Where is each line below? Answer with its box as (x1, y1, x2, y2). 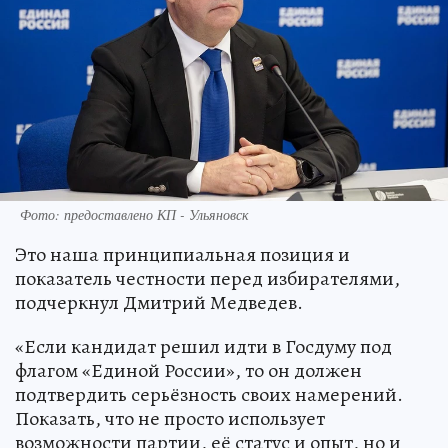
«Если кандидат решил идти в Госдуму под (15, 332, 392, 360)
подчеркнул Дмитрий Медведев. (15, 288, 303, 316)
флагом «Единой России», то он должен (15, 356, 362, 384)
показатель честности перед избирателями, (15, 264, 400, 292)
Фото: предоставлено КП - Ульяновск (20, 204, 249, 224)
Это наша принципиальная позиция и (15, 240, 350, 268)
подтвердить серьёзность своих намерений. (15, 380, 403, 408)
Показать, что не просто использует (15, 404, 325, 432)
